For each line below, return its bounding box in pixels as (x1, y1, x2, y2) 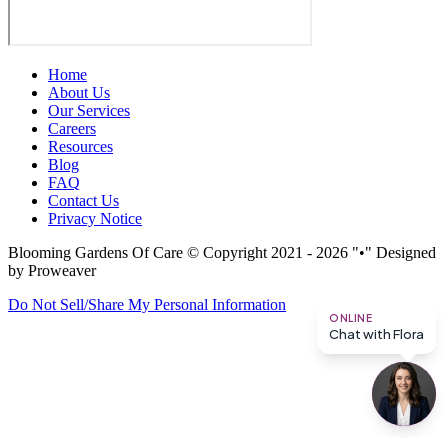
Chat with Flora (329, 326, 424, 342)
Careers (48, 120, 96, 138)
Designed (372, 244, 436, 262)
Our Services (48, 102, 130, 120)
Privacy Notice (48, 210, 142, 228)
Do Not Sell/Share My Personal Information (8, 296, 286, 314)
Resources (48, 138, 113, 156)
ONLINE (329, 312, 372, 324)
